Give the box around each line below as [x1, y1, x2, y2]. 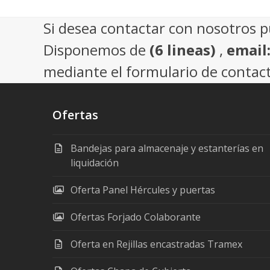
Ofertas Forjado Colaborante [71, 210, 201, 224]
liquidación [71, 156, 119, 169]
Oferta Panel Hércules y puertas [71, 183, 215, 196]
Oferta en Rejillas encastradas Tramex [71, 237, 242, 251]
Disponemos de [43, 40, 149, 60]
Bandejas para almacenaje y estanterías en [71, 142, 263, 155]
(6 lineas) [149, 40, 216, 60]
